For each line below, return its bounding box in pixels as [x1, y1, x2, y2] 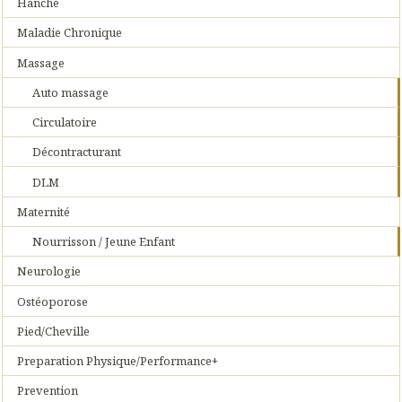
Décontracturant [31, 144, 121, 161]
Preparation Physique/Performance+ [17, 353, 219, 370]
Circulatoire [31, 114, 97, 131]
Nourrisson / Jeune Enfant [31, 233, 175, 250]
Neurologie [17, 263, 82, 280]
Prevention [17, 382, 79, 399]
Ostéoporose [17, 293, 89, 310]
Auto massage [31, 83, 109, 100]
